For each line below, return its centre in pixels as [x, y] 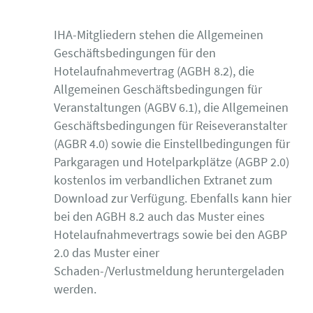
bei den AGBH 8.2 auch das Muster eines [159, 216]
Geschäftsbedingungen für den [135, 52]
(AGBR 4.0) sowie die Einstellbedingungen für [172, 143]
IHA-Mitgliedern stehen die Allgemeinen [159, 34]
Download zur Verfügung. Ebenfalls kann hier [173, 198]
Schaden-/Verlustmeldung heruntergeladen [169, 270]
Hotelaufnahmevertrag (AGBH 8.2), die [154, 71]
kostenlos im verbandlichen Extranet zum [163, 180]
